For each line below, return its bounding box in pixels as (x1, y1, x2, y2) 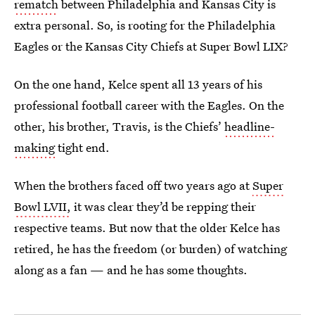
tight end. (55, 139, 110, 155)
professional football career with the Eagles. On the (14, 97, 284, 113)
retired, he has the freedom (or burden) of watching (14, 240, 287, 257)
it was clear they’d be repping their (71, 198, 256, 214)
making (14, 139, 55, 155)
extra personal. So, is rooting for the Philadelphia (14, 17, 276, 33)
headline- (224, 118, 275, 134)
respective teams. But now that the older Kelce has (14, 219, 280, 236)
